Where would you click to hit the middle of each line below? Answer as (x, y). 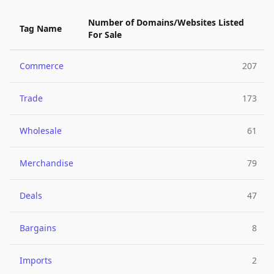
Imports (36, 260)
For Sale (105, 35)
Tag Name (41, 28)
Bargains (38, 228)
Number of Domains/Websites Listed (166, 22)
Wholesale (41, 131)
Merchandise (46, 163)
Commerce (42, 66)
